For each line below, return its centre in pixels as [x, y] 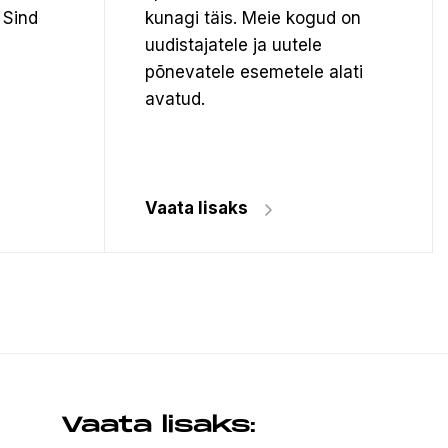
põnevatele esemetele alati [254, 71]
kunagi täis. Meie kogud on [253, 17]
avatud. [175, 98]
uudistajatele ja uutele [233, 44]
